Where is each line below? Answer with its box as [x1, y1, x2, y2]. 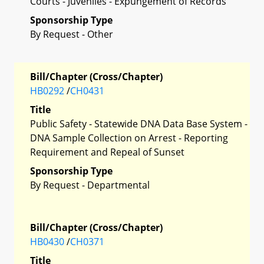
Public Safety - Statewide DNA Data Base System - [30, 117, 247, 130]
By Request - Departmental [30, 178, 150, 192]
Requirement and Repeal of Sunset [30, 145, 184, 159]
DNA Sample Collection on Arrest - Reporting [30, 131, 228, 144]
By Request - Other [30, 27, 113, 41]
